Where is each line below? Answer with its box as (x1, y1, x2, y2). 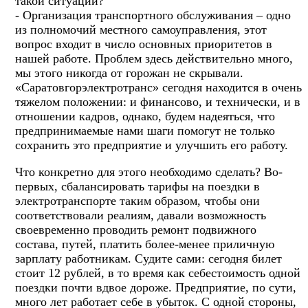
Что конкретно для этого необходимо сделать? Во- (15, 164, 283, 179)
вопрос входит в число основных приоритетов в (15, 36, 272, 51)
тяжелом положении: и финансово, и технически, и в (15, 94, 300, 109)
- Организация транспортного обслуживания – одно (15, 8, 291, 22)
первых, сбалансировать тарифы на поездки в (15, 179, 260, 193)
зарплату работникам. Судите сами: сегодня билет (15, 251, 282, 265)
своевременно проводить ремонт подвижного (15, 222, 256, 236)
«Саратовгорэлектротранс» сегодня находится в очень (15, 80, 302, 94)
